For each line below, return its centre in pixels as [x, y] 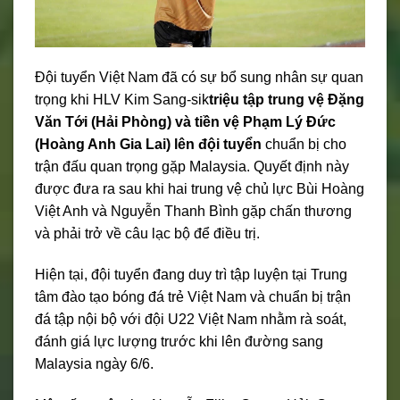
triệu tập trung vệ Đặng [287, 100]
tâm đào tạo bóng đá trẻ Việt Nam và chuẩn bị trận [193, 297]
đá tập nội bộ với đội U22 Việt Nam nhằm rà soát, [191, 320]
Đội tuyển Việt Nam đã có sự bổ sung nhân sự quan [199, 78]
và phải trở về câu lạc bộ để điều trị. [147, 234]
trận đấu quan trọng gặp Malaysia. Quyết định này [192, 167]
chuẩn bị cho [304, 145]
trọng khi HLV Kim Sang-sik [122, 100]
